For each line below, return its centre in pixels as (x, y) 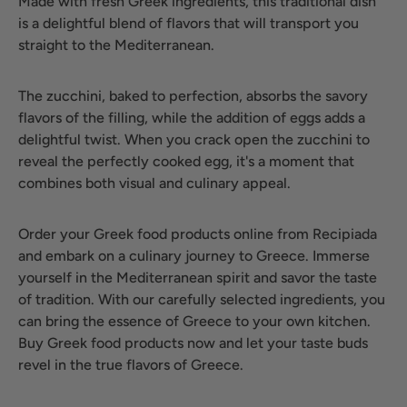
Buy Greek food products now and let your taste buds (193, 342)
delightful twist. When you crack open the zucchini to (194, 139)
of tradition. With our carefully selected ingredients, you (202, 299)
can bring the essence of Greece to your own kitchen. (194, 321)
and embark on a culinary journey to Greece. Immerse (194, 255)
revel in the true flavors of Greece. (131, 364)
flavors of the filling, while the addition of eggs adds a (192, 117)
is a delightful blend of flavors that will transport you (189, 23)
